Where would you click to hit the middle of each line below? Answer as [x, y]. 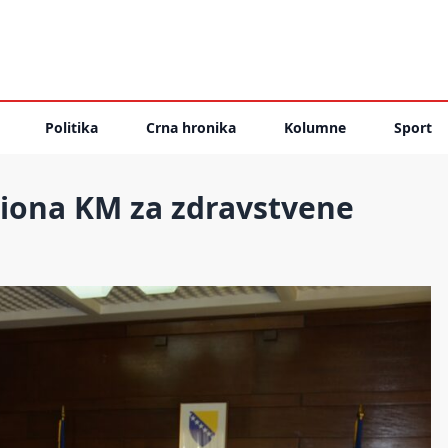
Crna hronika [191, 127]
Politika [71, 127]
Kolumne [315, 127]
